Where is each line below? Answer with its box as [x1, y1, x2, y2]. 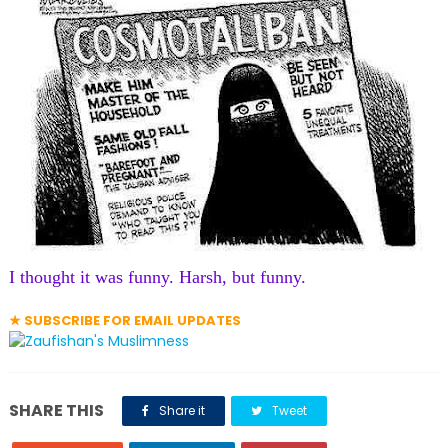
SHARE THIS [8, 399, 104, 422]
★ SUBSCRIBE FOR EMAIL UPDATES [8, 311, 241, 330]
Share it [155, 402, 205, 419]
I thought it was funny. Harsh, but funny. [8, 267, 306, 287]
